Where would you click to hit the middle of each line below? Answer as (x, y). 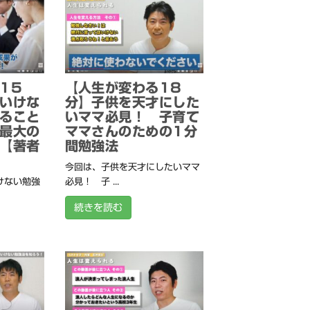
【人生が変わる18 (123, 88)
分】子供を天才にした (132, 102)
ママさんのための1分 (131, 131)
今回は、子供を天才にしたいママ (132, 167)
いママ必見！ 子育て (132, 117)
